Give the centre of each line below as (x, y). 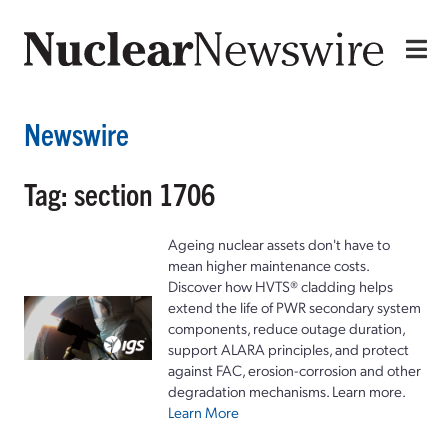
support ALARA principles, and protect (288, 348)
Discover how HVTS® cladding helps (280, 285)
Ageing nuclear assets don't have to (279, 243)
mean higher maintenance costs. (268, 264)
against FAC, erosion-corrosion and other (294, 369)
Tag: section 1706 (119, 193)
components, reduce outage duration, (286, 327)
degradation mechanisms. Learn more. (287, 390)
